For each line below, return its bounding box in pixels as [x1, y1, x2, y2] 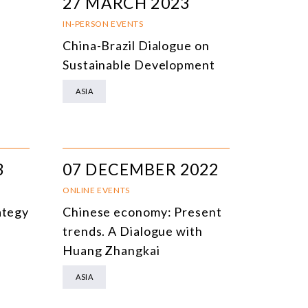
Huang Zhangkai [63, 242, 160, 258]
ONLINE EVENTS [63, 184, 130, 195]
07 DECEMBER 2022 [63, 159, 219, 179]
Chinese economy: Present [63, 203, 222, 219]
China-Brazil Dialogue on [63, 37, 210, 53]
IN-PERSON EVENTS [63, 18, 144, 29]
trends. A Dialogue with [63, 223, 203, 239]
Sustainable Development [63, 56, 215, 72]
